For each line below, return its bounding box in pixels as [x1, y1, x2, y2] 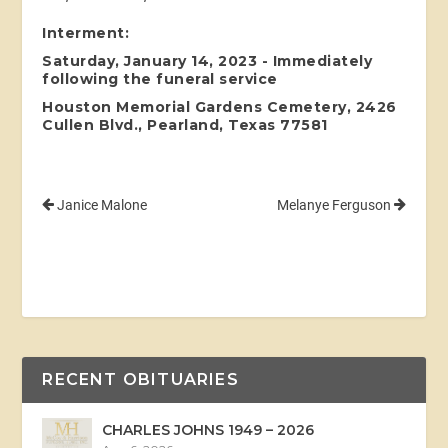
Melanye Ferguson [276, 196, 394, 213]
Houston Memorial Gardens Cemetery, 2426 [42, 97, 397, 116]
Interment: [42, 23, 130, 42]
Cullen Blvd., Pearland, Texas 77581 [42, 115, 328, 134]
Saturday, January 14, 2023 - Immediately [42, 51, 373, 70]
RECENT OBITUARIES [42, 369, 239, 389]
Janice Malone [54, 196, 148, 213]
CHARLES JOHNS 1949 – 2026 [102, 420, 315, 439]
